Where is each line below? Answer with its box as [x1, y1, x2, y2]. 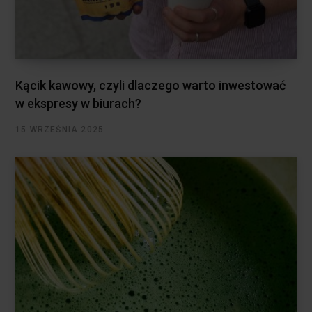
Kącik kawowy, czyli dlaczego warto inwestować [15, 78, 286, 93]
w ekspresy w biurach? [15, 96, 141, 111]
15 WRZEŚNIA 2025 [15, 125, 104, 135]
